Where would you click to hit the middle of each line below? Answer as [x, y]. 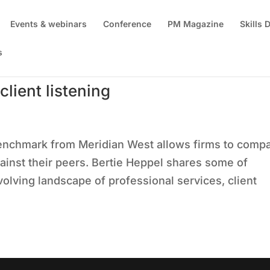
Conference [127, 24]
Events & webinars [49, 24]
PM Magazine [196, 24]
